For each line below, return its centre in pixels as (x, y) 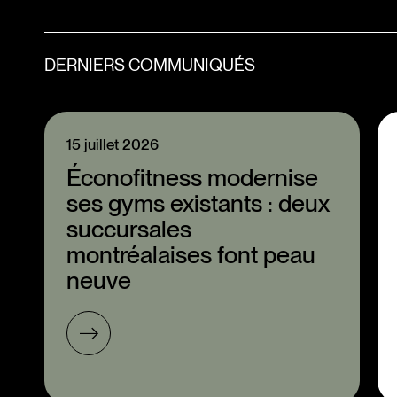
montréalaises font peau (191, 255)
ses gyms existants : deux (198, 203)
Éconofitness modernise (192, 178)
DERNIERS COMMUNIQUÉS (150, 65)
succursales (129, 229)
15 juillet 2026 (113, 144)
